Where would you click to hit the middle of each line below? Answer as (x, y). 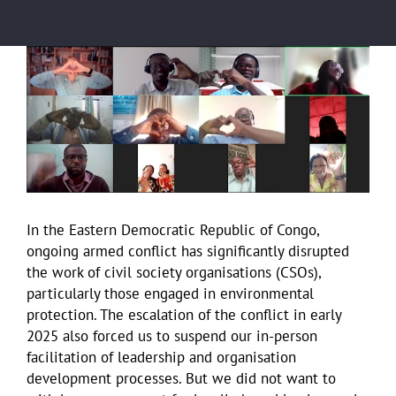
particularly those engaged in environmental (170, 293)
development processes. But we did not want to (181, 378)
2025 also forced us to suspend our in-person (172, 335)
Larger (46, 77)
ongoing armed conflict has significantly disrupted (188, 251)
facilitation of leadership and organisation (161, 357)
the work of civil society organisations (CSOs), (174, 272)
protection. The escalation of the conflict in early (184, 314)
